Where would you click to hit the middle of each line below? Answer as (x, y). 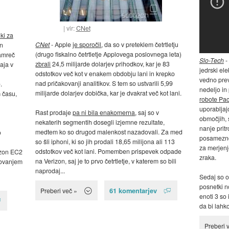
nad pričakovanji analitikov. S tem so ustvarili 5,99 (104, 83)
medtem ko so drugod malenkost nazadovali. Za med (109, 132)
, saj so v (147, 112)
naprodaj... (50, 171)
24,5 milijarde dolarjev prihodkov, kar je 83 (110, 64)
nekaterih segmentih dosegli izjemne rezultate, (100, 122)
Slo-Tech (211, 60)
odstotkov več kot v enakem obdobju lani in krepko (105, 74)
